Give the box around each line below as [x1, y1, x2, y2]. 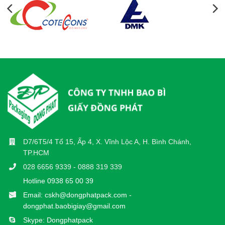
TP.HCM [23, 149, 49, 157]
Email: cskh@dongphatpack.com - [23, 191, 132, 199]
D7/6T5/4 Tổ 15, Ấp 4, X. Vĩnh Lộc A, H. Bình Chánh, [23, 138, 191, 146]
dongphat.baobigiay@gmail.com [23, 202, 126, 210]
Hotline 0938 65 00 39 [23, 177, 93, 185]
